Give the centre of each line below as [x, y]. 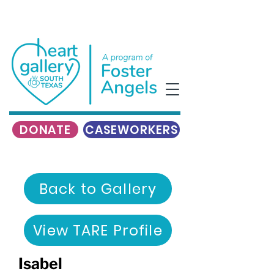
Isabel [40, 264]
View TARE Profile [98, 230]
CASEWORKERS [131, 130]
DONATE [45, 130]
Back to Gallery [98, 189]
